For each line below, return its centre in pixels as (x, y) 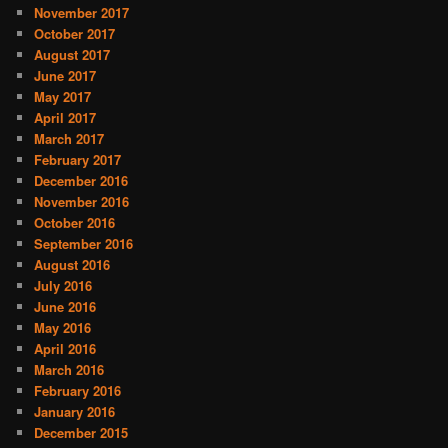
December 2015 (81, 432)
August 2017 (72, 54)
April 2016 (65, 348)
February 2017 (78, 159)
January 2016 (75, 411)
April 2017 (65, 117)
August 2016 (72, 264)
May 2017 (63, 96)
